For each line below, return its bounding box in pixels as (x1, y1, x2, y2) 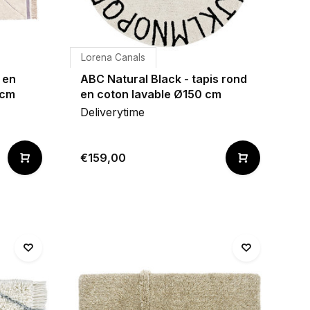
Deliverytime (80, 105, 145, 119)
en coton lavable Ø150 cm (80, 87, 221, 101)
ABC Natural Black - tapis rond (80, 72, 247, 86)
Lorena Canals (81, 52, 145, 63)
